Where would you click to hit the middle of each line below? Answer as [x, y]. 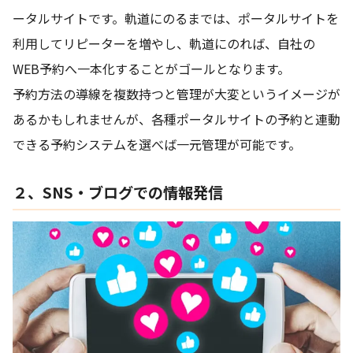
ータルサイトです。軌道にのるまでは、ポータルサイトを [176, 19]
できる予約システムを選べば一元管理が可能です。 [157, 145]
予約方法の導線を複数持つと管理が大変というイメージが [176, 94]
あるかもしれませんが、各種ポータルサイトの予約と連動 [176, 119]
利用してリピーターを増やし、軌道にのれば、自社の [164, 44]
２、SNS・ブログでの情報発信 [118, 193]
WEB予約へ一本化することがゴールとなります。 [151, 69]
